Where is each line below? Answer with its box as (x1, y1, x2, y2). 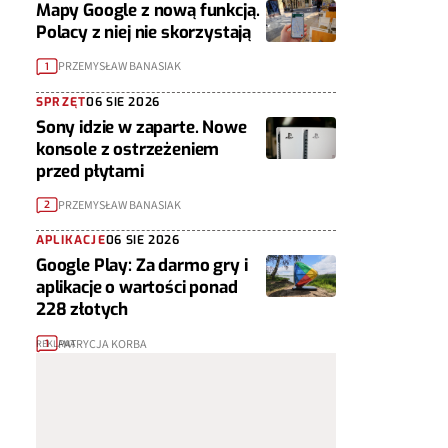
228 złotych (36, 298, 129, 322)
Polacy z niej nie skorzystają (36, 21, 252, 45)
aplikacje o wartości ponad (36, 276, 238, 300)
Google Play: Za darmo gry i (36, 254, 248, 278)
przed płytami (36, 159, 144, 183)
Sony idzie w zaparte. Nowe (36, 115, 247, 139)
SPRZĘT (36, 93, 87, 110)
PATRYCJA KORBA (58, 335, 147, 353)
